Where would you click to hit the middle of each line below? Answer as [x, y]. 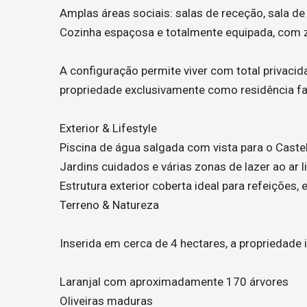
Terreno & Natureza [109, 205]
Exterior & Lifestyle [108, 128]
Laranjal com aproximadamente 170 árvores [174, 282]
